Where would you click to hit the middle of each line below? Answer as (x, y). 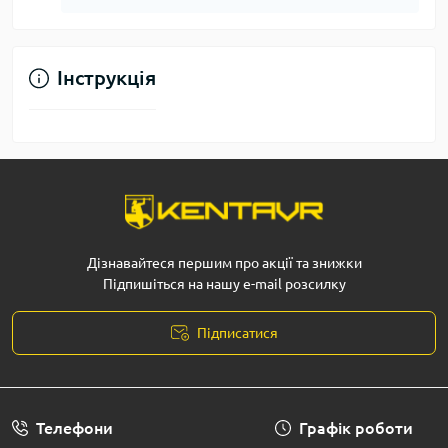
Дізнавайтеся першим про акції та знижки (224, 263)
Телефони (74, 428)
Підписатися (237, 333)
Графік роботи (355, 428)
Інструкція (106, 77)
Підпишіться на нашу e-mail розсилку (224, 284)
